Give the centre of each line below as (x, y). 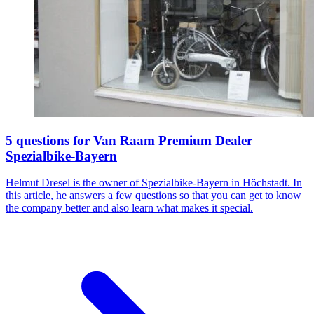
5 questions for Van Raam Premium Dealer (129, 140)
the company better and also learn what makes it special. (129, 208)
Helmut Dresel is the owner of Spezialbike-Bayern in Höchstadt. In (154, 183)
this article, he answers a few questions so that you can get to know (153, 196)
